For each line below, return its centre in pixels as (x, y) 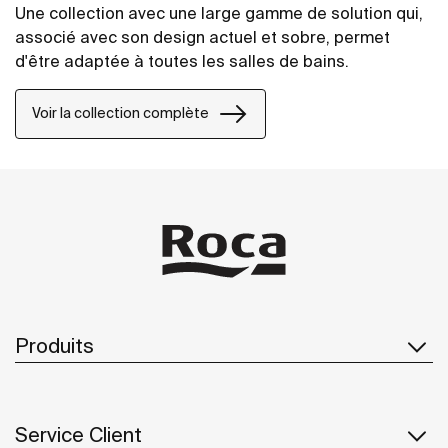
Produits (54, 346)
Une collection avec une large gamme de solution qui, (219, 12)
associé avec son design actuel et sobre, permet (202, 36)
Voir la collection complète (120, 113)
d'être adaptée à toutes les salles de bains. (182, 60)
